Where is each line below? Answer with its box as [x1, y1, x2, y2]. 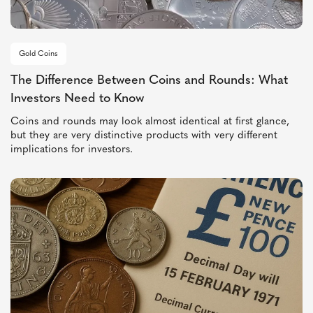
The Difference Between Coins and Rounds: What [10, 74, 288, 88]
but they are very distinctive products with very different [10, 131, 277, 142]
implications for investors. [10, 145, 133, 156]
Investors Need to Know [10, 92, 144, 106]
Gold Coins [19, 50, 58, 59]
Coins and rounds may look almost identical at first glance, [10, 117, 289, 128]
